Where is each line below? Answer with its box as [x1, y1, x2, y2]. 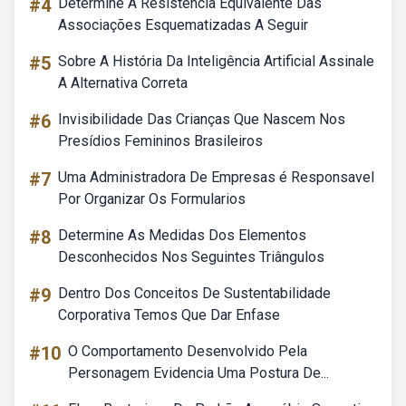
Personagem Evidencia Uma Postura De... [68, 364, 329, 382]
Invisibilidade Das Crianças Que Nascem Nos [58, 111, 345, 128]
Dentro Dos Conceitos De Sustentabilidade [58, 285, 331, 302]
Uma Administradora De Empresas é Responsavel [58, 169, 374, 186]
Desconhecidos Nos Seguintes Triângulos [58, 248, 324, 266]
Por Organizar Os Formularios [58, 190, 246, 208]
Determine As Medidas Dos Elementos [58, 227, 306, 244]
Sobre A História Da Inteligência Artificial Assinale [58, 53, 374, 70]
